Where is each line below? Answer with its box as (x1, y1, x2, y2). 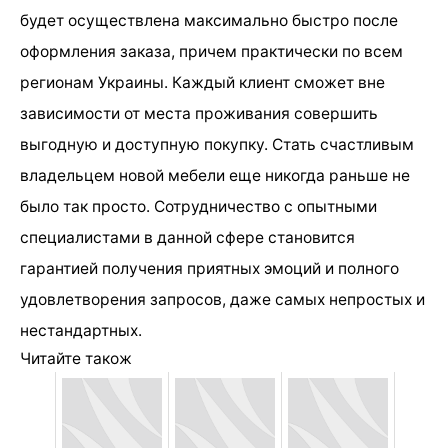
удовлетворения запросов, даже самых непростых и (20, 290, 425, 310)
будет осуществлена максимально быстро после (20, 11, 398, 31)
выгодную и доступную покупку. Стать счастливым (20, 135, 414, 155)
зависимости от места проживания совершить (20, 104, 378, 124)
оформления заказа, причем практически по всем (20, 42, 403, 62)
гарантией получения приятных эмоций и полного (20, 259, 399, 279)
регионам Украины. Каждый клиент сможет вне (20, 73, 385, 93)
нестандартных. (20, 321, 142, 341)
